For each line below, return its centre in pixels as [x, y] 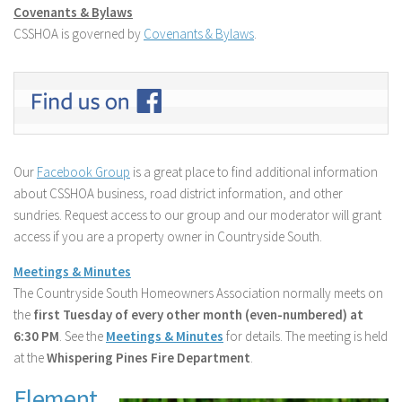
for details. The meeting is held [306, 336]
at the [30, 358]
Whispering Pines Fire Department [149, 358]
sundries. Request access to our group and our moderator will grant [197, 215]
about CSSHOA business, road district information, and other [178, 194]
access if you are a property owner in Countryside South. [168, 237]
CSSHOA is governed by [79, 34]
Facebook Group [83, 172]
